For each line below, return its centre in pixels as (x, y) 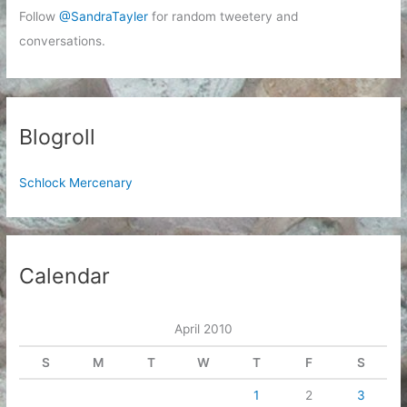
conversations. (63, 40)
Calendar (65, 275)
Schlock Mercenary (76, 183)
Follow (40, 16)
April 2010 (203, 328)
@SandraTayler (104, 16)
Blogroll (58, 137)
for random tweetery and (223, 16)
